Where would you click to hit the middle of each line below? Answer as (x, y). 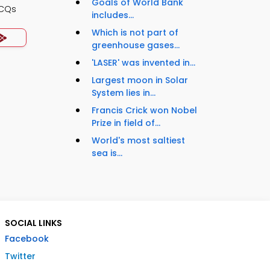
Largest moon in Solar (140, 80)
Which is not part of (135, 33)
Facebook (27, 239)
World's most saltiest (138, 141)
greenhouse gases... (136, 46)
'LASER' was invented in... (143, 63)
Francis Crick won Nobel (144, 111)
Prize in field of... (126, 123)
